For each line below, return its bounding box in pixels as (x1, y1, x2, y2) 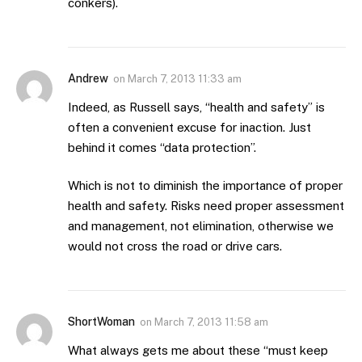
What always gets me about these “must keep (68, 343, 328, 358)
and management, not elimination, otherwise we (68, 219, 334, 234)
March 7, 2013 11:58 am (154, 316, 268, 329)
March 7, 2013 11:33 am (128, 72, 242, 85)
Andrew (68, 71, 108, 85)
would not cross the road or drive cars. (68, 239, 282, 254)
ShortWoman (68, 315, 135, 329)
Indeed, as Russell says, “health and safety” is (68, 99, 325, 114)
